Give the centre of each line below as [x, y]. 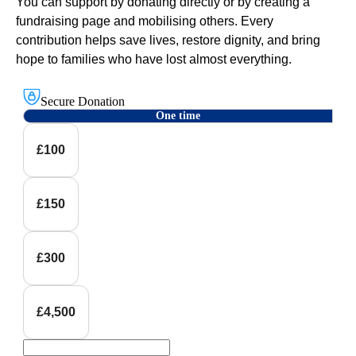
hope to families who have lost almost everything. [154, 60]
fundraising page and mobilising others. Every [145, 21]
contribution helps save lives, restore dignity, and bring [168, 41]
